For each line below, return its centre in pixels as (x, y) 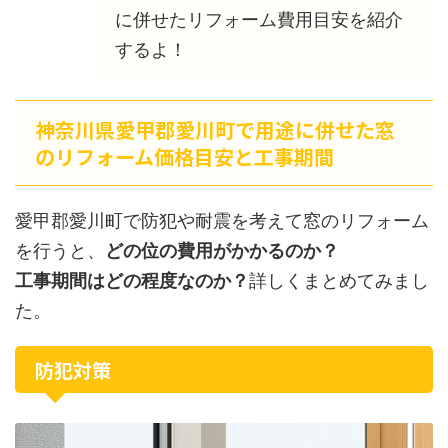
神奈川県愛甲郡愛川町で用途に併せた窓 (215, 129)
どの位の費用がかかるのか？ (222, 250)
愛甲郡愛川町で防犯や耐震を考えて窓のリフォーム (222, 220)
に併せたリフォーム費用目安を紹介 (259, 19)
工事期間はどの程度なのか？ (132, 280)
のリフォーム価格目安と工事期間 (184, 156)
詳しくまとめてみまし (339, 280)
